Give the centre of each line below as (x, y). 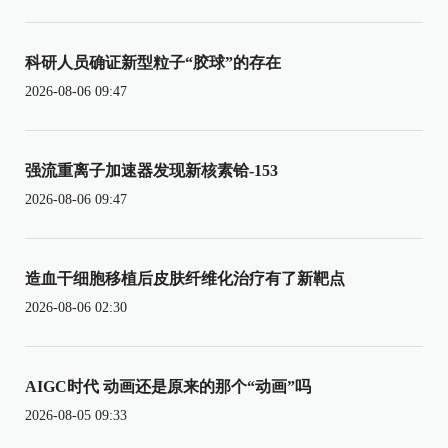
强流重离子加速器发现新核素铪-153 (151, 170)
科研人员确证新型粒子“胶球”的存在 (153, 62)
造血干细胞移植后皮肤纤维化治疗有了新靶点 (185, 278)
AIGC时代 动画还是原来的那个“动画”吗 (168, 386)
